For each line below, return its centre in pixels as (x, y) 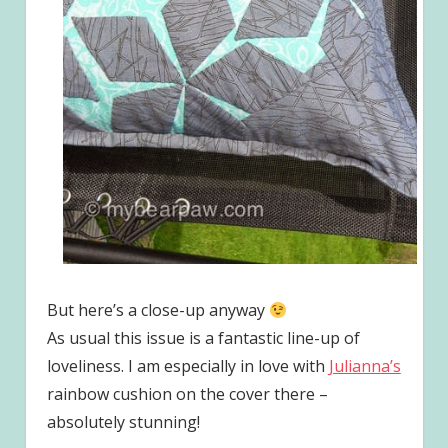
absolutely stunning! (123, 422)
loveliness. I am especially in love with (187, 366)
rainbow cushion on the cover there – (187, 394)
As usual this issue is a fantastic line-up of (203, 338)
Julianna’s (364, 366)
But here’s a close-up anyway (157, 310)
